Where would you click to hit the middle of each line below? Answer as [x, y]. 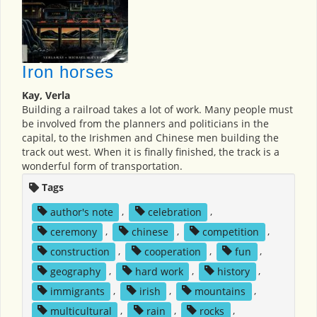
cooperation [172, 251]
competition [231, 231]
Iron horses [68, 72]
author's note [81, 212]
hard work [159, 271]
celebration [174, 212]
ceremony [73, 231]
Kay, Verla [46, 96]
